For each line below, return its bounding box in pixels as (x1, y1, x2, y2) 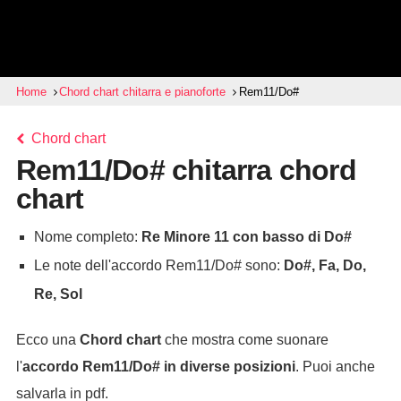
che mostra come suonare (160, 332, 328, 347)
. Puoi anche (294, 359, 375, 374)
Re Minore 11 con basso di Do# (141, 229, 352, 244)
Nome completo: (33, 229, 141, 244)
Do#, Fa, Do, (283, 258, 366, 273)
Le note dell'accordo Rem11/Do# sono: (33, 258, 284, 273)
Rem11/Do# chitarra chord (15, 154, 356, 186)
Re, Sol (33, 286, 82, 302)
